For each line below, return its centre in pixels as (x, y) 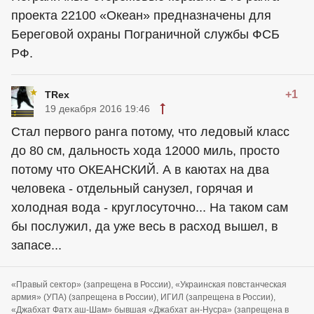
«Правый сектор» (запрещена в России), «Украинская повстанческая (149, 285)
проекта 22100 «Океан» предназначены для (141, 15)
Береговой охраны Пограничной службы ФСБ (145, 34)
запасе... (36, 245)
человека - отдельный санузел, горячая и (132, 189)
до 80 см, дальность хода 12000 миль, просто (145, 151)
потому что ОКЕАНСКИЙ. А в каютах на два (140, 170)
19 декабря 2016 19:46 (97, 109)
